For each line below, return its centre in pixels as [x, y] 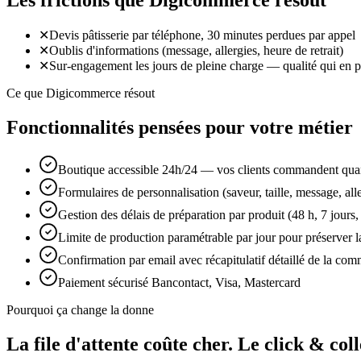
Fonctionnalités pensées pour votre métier [180, 127]
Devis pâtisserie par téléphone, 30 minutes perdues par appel [202, 35]
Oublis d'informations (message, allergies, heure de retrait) [196, 50]
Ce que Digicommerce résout [81, 93]
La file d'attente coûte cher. [120, 344]
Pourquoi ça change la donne [80, 309]
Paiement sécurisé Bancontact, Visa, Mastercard [179, 282]
